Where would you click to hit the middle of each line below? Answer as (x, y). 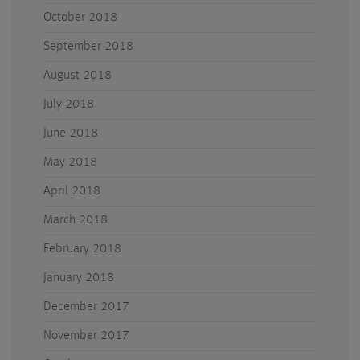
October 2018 (80, 18)
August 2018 (78, 76)
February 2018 (82, 249)
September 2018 (88, 47)
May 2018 (70, 162)
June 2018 (71, 133)
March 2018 (76, 220)
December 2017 (86, 307)
